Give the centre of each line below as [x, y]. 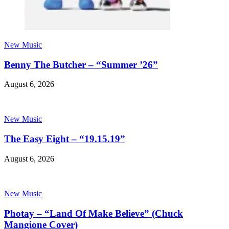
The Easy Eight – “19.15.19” [65, 139]
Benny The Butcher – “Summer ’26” [81, 64]
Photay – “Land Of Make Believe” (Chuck [94, 213]
